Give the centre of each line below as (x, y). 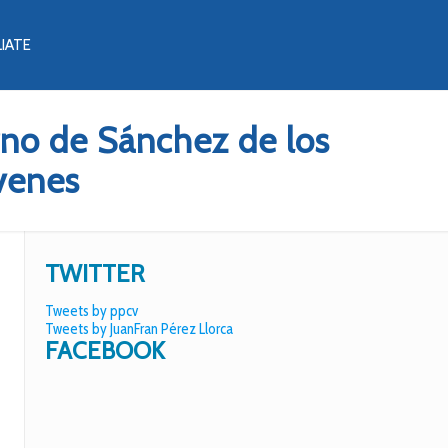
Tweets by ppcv (91, 311)
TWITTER (95, 273)
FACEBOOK (105, 350)
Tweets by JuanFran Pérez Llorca (139, 329)
